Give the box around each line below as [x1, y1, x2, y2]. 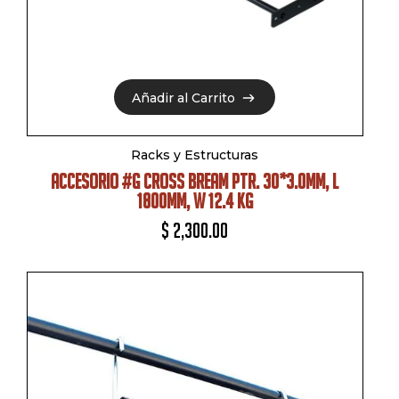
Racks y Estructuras [131, 147, 259, 163]
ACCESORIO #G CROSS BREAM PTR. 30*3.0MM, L [51, 169, 339, 193]
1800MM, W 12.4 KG [136, 189, 253, 213]
